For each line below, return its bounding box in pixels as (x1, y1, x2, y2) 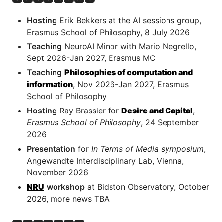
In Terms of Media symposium (91, 143, 204, 154)
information (27, 79, 73, 90)
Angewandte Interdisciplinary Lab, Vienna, (27, 155, 184, 166)
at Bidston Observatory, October (85, 181, 209, 192)
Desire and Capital (121, 105, 193, 115)
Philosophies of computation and (64, 67, 193, 78)
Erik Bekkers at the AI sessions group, (57, 15, 201, 25)
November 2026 (27, 167, 88, 177)
